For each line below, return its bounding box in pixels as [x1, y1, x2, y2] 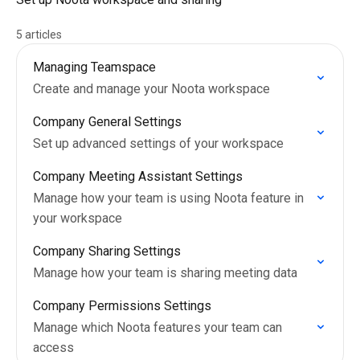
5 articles [16, 28, 62, 41]
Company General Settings [33, 114, 182, 129]
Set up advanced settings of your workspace [33, 136, 284, 151]
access [33, 340, 74, 355]
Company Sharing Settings [33, 243, 181, 259]
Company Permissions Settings [33, 298, 211, 313]
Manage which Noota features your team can [33, 320, 282, 335]
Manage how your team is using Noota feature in [33, 190, 304, 206]
